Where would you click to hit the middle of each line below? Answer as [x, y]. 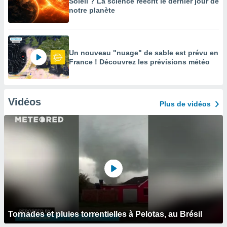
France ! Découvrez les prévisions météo [139, 62]
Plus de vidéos [185, 104]
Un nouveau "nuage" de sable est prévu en [144, 53]
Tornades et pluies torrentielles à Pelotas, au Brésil [105, 214]
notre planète [92, 10]
